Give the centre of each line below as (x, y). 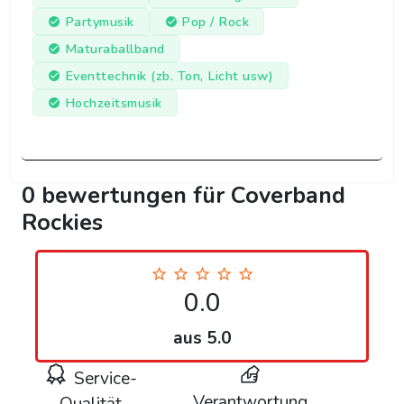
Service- (104, 379)
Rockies (62, 223)
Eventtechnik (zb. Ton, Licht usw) (169, 76)
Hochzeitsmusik (113, 103)
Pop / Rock (215, 22)
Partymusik (99, 22)
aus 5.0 (202, 339)
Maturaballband (115, 49)
